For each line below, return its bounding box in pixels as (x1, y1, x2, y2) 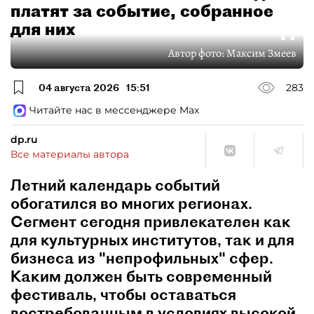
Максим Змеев (226, 46, 296, 61)
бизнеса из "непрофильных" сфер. (11, 248, 273, 268)
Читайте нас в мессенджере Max (29, 104, 199, 116)
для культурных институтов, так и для (11, 230, 294, 250)
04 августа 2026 (39, 81, 119, 94)
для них (11, 18, 76, 39)
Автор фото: (168, 46, 226, 61)
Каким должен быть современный (11, 266, 272, 286)
